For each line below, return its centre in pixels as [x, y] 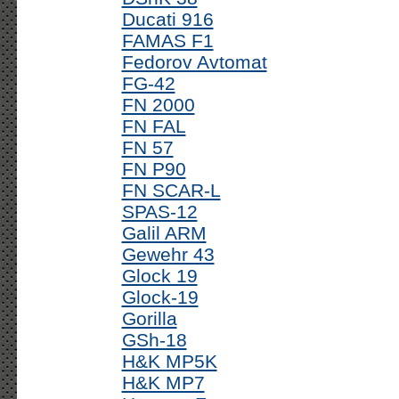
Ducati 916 [167, 19]
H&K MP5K [169, 361]
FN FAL [154, 126]
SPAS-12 [159, 212]
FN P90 [154, 169]
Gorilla [149, 318]
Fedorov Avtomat [194, 62]
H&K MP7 [163, 383]
